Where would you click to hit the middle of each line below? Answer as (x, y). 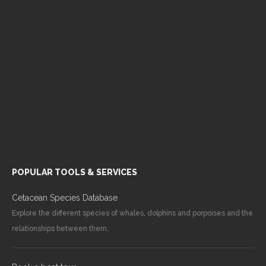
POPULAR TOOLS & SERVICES (75, 172)
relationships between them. (60, 228)
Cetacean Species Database (65, 197)
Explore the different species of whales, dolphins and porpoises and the (132, 213)
